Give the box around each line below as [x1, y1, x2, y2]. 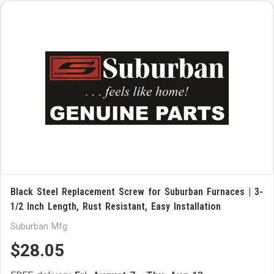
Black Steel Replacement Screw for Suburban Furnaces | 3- [10, 186, 263, 198]
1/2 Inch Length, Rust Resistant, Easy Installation [10, 201, 221, 212]
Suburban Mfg [10, 221, 67, 231]
